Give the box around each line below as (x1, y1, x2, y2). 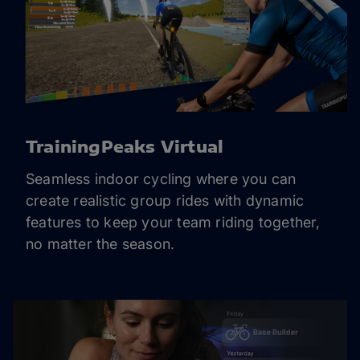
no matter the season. (26, 235, 175, 252)
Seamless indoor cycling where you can (26, 170, 297, 187)
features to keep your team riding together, (26, 214, 321, 231)
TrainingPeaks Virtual (26, 136, 224, 156)
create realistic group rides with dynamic (26, 192, 305, 209)
